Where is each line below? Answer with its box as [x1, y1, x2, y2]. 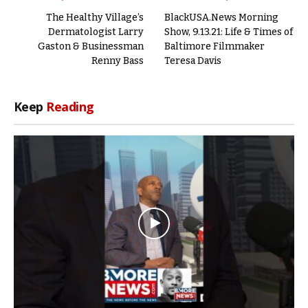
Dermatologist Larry [48, 26, 144, 38]
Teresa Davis [164, 55, 221, 67]
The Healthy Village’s [46, 12, 144, 24]
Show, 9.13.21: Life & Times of [164, 26, 293, 38]
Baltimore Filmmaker [164, 41, 265, 53]
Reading [46, 98, 94, 115]
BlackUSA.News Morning [164, 12, 278, 24]
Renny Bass [91, 55, 144, 67]
